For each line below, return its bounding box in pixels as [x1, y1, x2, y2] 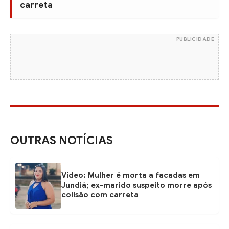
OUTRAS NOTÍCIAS [10, 133, 113, 147]
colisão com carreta [61, 190, 139, 200]
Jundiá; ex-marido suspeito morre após [61, 180, 212, 190]
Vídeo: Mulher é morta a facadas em [61, 171, 200, 180]
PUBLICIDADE [176, 35, 214, 42]
